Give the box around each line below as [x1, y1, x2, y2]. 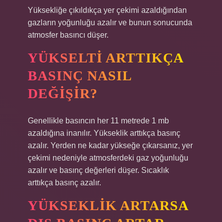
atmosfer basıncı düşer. [28, 31, 109, 39]
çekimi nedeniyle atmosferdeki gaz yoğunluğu [28, 154, 188, 162]
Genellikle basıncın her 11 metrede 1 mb [28, 116, 169, 125]
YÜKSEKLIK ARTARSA [28, 198, 189, 213]
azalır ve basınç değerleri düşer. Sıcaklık [28, 166, 169, 174]
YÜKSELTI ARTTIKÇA [28, 50, 184, 65]
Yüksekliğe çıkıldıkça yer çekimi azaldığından [28, 6, 187, 14]
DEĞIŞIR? [28, 86, 98, 101]
